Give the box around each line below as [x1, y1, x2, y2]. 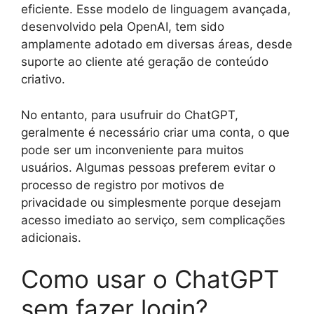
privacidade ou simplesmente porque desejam [21, 195, 281, 210]
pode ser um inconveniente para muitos [21, 142, 244, 157]
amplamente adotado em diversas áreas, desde [21, 37, 292, 52]
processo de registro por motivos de [21, 177, 224, 192]
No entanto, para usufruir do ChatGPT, [21, 107, 238, 122]
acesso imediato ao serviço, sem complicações [21, 212, 285, 227]
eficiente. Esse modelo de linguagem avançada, [21, 2, 291, 17]
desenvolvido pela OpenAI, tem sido [21, 20, 224, 34]
